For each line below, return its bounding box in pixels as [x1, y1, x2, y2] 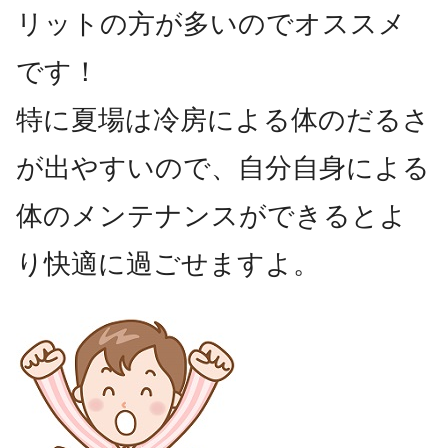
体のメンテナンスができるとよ [16, 200, 407, 231]
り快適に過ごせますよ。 [16, 248, 320, 279]
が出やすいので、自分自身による [16, 152, 430, 183]
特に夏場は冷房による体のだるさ [16, 104, 430, 135]
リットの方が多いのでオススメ [16, 8, 406, 39]
